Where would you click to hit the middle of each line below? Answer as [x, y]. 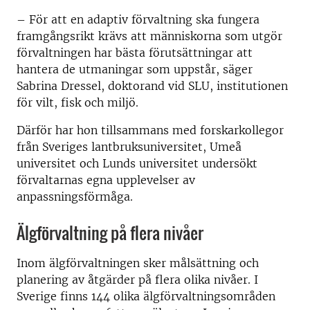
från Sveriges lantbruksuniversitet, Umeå [129, 147]
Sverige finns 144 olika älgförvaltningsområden [146, 296]
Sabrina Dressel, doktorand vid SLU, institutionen [152, 86]
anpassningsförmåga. [75, 197]
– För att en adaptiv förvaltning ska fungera [138, 19]
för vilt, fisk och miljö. [77, 102]
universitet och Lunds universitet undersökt [137, 163]
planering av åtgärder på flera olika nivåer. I [137, 280]
